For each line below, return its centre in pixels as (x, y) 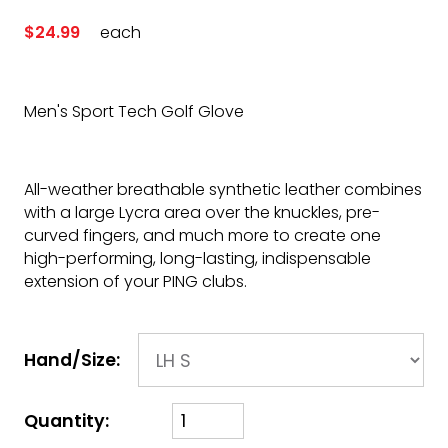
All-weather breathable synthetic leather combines (223, 189)
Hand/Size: (72, 359)
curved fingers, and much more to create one (202, 235)
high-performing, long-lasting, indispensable (197, 258)
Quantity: (66, 420)
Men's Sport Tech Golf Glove (134, 111)
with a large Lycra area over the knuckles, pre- (202, 212)
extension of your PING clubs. (135, 281)
